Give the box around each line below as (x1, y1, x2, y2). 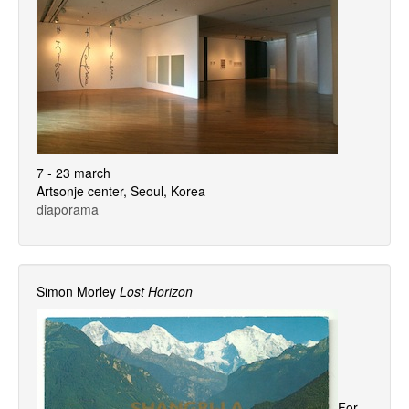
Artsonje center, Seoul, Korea (37, 182, 205, 200)
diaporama (37, 200, 99, 218)
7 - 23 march (37, 163, 110, 182)
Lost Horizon (120, 282, 193, 300)
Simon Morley (37, 282, 116, 300)
